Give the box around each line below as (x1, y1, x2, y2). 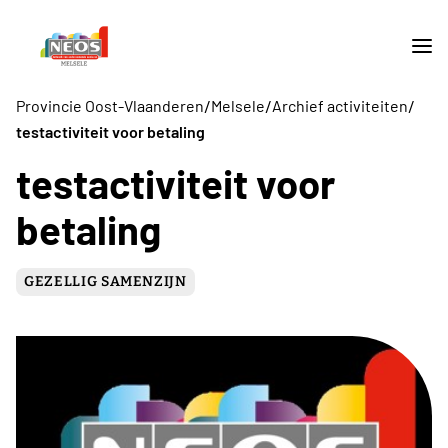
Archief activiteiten (272, 96, 408, 116)
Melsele (211, 96, 265, 116)
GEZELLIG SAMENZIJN (24, 272, 187, 290)
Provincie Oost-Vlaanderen (16, 96, 204, 116)
